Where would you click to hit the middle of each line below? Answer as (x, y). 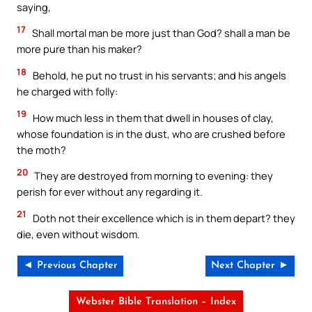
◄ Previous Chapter (70, 266)
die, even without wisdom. (78, 234)
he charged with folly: (67, 91)
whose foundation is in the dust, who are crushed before (151, 133)
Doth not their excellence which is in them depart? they (163, 218)
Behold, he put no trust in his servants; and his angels (158, 75)
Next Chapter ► (250, 266)
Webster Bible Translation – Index (156, 302)
